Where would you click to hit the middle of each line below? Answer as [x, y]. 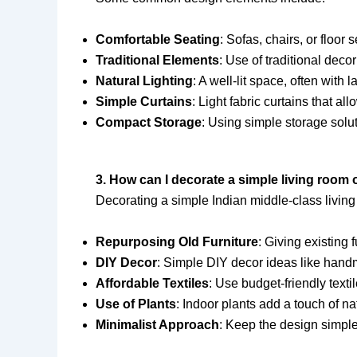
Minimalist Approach [157, 324]
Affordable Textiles [152, 283]
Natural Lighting [144, 80]
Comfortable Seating [158, 39]
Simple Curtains [144, 101]
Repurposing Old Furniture [177, 241]
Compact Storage [149, 122]
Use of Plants [136, 304]
